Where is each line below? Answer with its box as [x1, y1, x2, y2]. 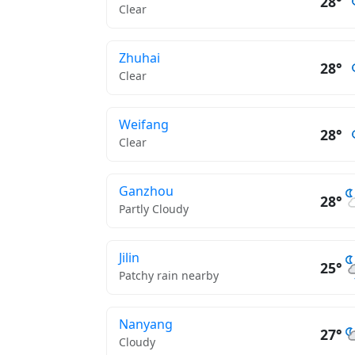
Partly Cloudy [119, 201, 189, 216]
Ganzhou [119, 182, 174, 200]
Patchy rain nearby [119, 268, 219, 283]
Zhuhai [119, 49, 160, 67]
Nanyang [119, 315, 173, 333]
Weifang [119, 116, 169, 133]
